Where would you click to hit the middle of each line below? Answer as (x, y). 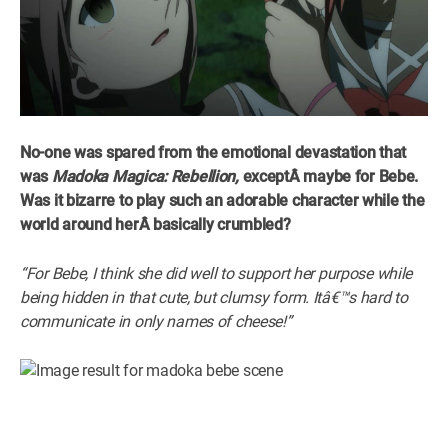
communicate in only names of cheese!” (156, 321)
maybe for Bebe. (361, 176)
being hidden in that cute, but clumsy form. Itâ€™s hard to (214, 297)
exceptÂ (271, 176)
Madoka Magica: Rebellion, (145, 176)
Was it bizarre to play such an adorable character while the (222, 200)
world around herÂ (86, 224)
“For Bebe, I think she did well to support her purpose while (216, 273)
